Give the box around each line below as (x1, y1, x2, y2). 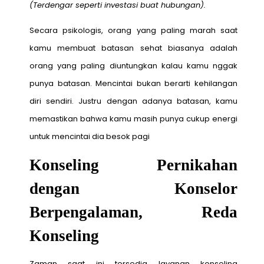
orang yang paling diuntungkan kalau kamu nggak (29, 60, 238, 71)
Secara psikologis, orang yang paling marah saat (29, 24, 238, 36)
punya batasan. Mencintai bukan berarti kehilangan (29, 77, 238, 89)
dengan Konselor (29, 179, 238, 197)
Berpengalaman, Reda (29, 203, 238, 221)
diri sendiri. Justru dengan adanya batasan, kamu (29, 95, 238, 107)
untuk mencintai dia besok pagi (29, 130, 150, 142)
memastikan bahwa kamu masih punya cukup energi (29, 113, 238, 124)
